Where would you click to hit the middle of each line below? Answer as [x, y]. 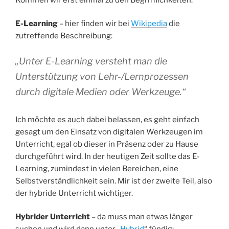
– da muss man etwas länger [141, 217]
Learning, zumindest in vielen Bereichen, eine [97, 168]
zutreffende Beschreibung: [64, 36]
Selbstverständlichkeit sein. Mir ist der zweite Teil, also [114, 181]
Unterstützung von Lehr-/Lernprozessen [102, 76]
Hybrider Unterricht [53, 217]
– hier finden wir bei [94, 24]
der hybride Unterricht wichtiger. [74, 193]
